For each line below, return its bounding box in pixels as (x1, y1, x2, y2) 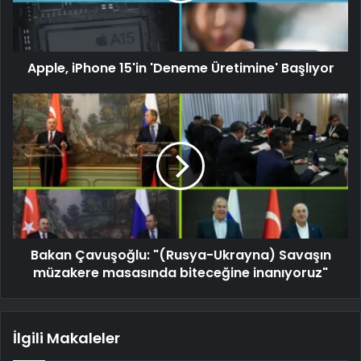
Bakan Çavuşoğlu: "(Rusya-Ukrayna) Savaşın (30, 245, 331, 264)
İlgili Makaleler (13, 327, 120, 348)
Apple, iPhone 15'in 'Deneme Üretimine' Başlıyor (27, 58, 334, 77)
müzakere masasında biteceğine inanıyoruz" (33, 263, 328, 282)
